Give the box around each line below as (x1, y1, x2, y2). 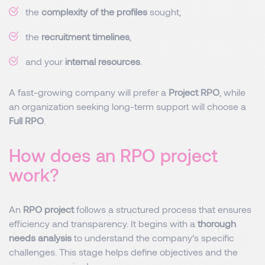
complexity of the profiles (41, 6, 147, 17)
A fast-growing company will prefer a (9, 86, 169, 98)
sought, (147, 6, 181, 17)
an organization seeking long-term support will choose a (9, 101, 246, 112)
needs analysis (9, 232, 72, 243)
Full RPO (9, 115, 44, 126)
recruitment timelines (41, 31, 130, 42)
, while (219, 86, 245, 98)
